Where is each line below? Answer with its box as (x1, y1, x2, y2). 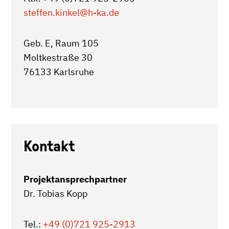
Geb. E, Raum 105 (24, 37, 99, 49)
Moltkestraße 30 (24, 52, 93, 63)
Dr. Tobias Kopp (24, 188, 87, 199)
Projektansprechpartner (24, 173, 127, 185)
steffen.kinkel (24, 7, 80, 18)
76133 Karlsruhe (24, 66, 94, 78)
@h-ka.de (80, 7, 119, 18)
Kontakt (24, 138, 75, 154)
